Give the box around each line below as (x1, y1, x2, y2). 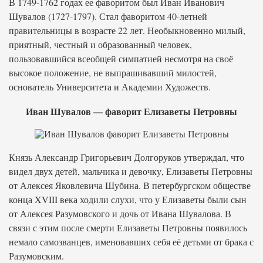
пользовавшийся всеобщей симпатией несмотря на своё (9, 52, 233, 65)
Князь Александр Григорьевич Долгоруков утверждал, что (9, 151, 244, 163)
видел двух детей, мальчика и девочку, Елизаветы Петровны (9, 165, 252, 177)
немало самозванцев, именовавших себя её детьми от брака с (9, 235, 254, 248)
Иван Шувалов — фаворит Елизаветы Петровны (26, 104, 237, 118)
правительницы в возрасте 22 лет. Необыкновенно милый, (9, 24, 245, 36)
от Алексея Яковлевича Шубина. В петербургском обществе (9, 179, 251, 191)
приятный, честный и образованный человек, (9, 38, 192, 50)
